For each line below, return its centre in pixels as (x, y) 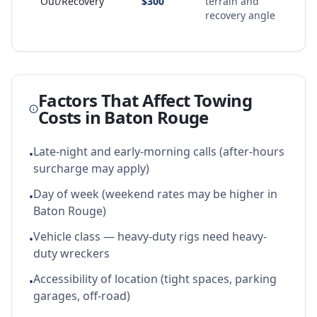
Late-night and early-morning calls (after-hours (159, 151)
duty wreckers (71, 253)
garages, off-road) (82, 296)
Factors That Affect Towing (145, 100)
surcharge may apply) (91, 168)
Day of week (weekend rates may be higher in (155, 194)
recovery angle (240, 15)
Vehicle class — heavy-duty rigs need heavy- (150, 236)
